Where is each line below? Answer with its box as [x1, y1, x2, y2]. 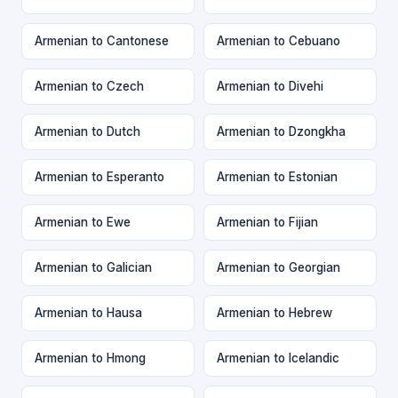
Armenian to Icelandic [217, 350, 339, 365]
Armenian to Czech [35, 78, 144, 93]
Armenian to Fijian [217, 214, 318, 229]
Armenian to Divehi [217, 78, 323, 93]
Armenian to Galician [35, 259, 152, 275]
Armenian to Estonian [217, 169, 338, 184]
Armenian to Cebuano [217, 33, 340, 48]
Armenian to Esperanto [35, 169, 164, 184]
